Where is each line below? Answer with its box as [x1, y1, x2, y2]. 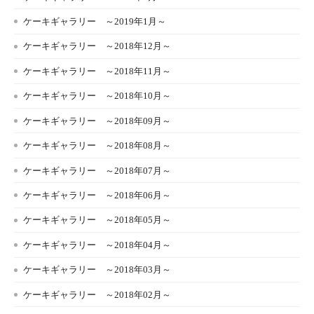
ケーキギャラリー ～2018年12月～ [23, 41, 172, 52]
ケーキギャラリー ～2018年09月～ [23, 115, 172, 126]
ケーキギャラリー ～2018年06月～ [23, 190, 172, 201]
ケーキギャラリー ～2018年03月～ [23, 264, 172, 275]
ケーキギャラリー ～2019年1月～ [23, 15, 167, 27]
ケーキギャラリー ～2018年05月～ [23, 214, 172, 226]
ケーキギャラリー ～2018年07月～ [23, 165, 172, 176]
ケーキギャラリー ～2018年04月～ [23, 239, 172, 250]
